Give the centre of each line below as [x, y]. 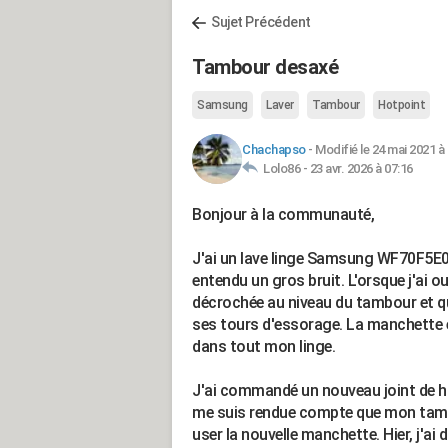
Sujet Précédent [261, 22]
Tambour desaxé [265, 67]
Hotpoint [401, 105]
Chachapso [274, 149]
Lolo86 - [284, 168]
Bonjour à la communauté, [283, 214]
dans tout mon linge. [263, 346]
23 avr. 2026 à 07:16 [361, 168]
